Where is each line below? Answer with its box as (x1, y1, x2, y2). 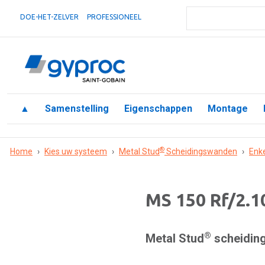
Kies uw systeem (44, 147, 107, 156)
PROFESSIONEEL (87, 13, 141, 21)
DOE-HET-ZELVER (20, 13, 79, 21)
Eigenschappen (124, 103, 192, 114)
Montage (208, 103, 248, 114)
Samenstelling (45, 103, 109, 114)
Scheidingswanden (164, 147, 237, 156)
